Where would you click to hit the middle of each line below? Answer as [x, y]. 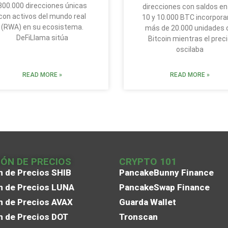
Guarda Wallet [148, 202]
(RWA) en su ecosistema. [42, 27]
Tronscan [138, 217]
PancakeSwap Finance [164, 187]
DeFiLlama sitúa [42, 37]
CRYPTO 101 [148, 161]
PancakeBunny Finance [166, 172]
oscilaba [190, 49]
